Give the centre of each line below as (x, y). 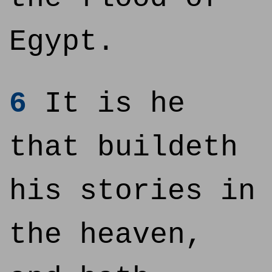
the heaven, (106, 235)
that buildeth (124, 148)
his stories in (132, 191)
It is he (106, 104)
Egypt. (62, 42)
